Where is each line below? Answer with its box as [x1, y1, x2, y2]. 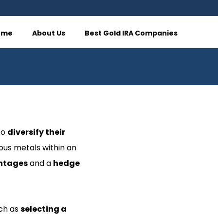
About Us [32, 28, 66, 38]
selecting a [20, 203, 67, 215]
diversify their [7, 127, 65, 138]
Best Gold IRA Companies [85, 28, 178, 38]
